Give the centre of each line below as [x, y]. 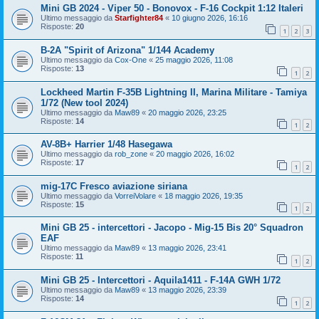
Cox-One [131, 59]
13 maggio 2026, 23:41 [187, 248]
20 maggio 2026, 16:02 [195, 154]
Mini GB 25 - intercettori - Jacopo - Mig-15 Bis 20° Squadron [172, 228]
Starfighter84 [139, 18]
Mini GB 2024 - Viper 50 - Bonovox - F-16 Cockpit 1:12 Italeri [172, 9]
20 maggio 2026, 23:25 [187, 112]
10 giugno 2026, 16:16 [210, 18]
